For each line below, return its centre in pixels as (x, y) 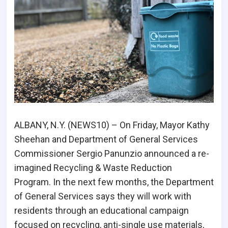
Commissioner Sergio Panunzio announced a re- (112, 154)
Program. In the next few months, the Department (114, 182)
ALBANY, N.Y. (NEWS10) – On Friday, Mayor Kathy (112, 125)
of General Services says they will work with (103, 196)
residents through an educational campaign (102, 211)
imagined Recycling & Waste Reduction (93, 168)
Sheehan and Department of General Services (106, 139)
